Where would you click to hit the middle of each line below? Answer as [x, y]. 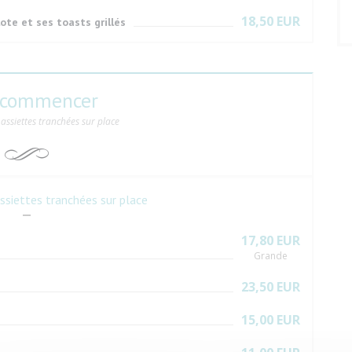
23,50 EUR [271, 287]
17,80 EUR [271, 240]
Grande [271, 256]
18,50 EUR [271, 21]
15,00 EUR [271, 320]
